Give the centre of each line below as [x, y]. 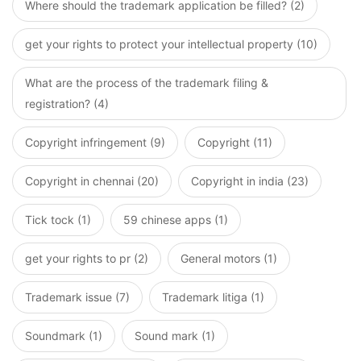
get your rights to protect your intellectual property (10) [171, 44]
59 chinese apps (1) [176, 220]
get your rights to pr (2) [87, 258]
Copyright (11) [235, 142]
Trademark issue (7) [77, 297]
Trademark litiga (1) [213, 297]
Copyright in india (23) [250, 181]
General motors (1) [229, 258]
